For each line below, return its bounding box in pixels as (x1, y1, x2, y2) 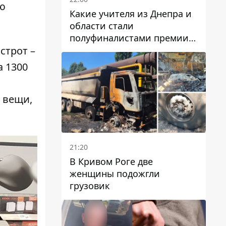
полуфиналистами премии (70, 31, 189, 44)
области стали (70, 19, 134, 32)
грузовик (70, 180, 110, 192)
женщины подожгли (70, 167, 160, 180)
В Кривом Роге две (70, 155, 153, 168)
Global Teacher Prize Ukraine (70, 43, 192, 56)
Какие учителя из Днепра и (70, 7, 192, 20)
